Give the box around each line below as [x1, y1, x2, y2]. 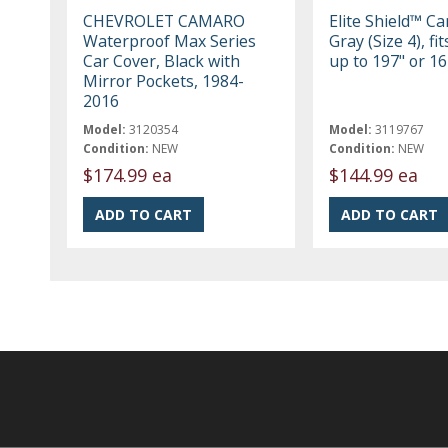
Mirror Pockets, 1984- [83, 69, 245, 92]
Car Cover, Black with [83, 49, 241, 72]
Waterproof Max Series [83, 29, 257, 52]
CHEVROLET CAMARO [83, 9, 246, 32]
